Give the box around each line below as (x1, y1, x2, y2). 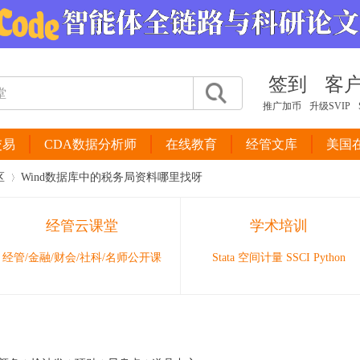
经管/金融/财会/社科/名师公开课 (2, 252, 162, 264)
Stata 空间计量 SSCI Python (212, 252, 346, 264)
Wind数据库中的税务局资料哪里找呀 (21, 171, 202, 183)
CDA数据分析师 (44, 137, 137, 151)
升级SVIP (309, 100, 350, 112)
